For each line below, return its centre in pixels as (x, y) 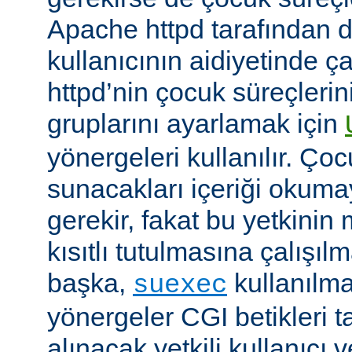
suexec (180, 285)
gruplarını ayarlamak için (196, 123)
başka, (90, 282)
